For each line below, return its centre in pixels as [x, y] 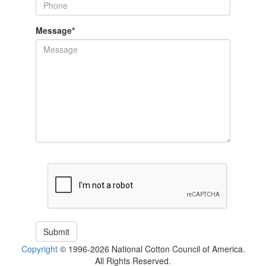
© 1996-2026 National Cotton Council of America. [151, 249]
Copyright [39, 249]
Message [54, 30]
